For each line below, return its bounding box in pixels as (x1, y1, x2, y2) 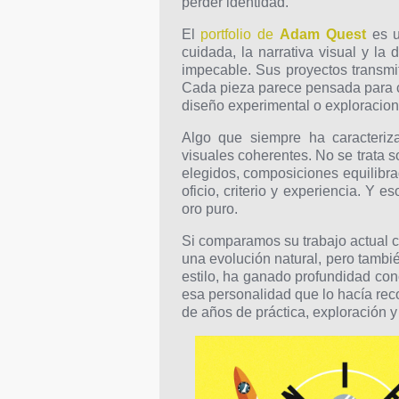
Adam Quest (279, 27, 366, 42)
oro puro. (181, 201, 238, 216)
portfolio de (200, 27, 280, 42)
